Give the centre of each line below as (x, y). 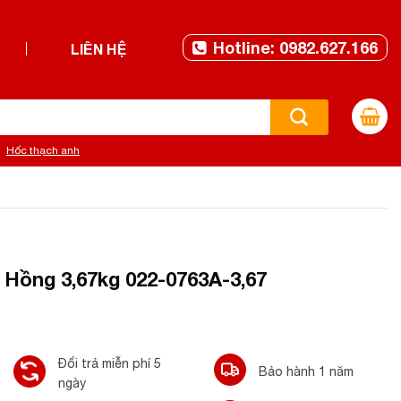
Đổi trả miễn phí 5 (110, 363)
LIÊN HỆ (98, 49)
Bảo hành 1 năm (306, 371)
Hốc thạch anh (43, 150)
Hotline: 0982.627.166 (295, 47)
